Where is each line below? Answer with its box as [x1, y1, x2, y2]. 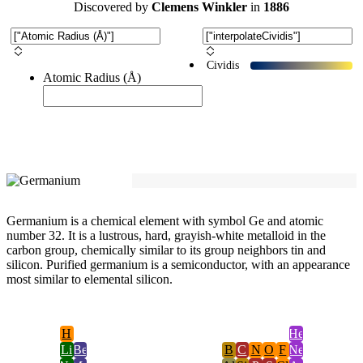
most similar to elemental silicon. [6, 272, 173, 287]
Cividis [207, 58, 239, 72]
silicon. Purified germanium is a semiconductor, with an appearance [6, 258, 350, 272]
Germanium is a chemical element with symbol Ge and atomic [6, 214, 323, 228]
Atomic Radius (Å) [43, 70, 141, 85]
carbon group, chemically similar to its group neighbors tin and [6, 243, 326, 258]
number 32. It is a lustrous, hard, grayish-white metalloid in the [6, 228, 326, 243]
